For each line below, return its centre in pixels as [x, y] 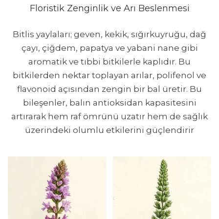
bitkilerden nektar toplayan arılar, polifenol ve [109, 75]
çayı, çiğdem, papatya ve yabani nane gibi [109, 48]
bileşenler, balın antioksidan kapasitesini [109, 102]
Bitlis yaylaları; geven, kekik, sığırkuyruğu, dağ [109, 34]
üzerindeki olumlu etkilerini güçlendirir [109, 130]
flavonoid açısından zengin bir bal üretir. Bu [109, 89]
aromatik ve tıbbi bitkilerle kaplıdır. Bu [109, 61]
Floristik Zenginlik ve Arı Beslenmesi [109, 8]
